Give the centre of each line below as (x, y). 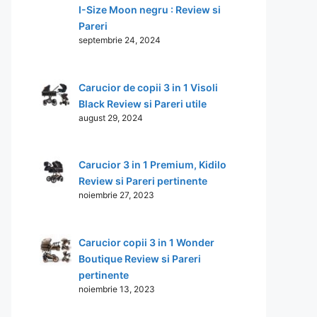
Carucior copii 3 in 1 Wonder (146, 242)
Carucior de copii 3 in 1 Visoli (148, 87)
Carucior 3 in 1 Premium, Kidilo (152, 165)
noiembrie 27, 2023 (116, 195)
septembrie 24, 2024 (120, 40)
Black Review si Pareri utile (143, 103)
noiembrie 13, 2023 (117, 289)
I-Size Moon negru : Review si (150, 10)
